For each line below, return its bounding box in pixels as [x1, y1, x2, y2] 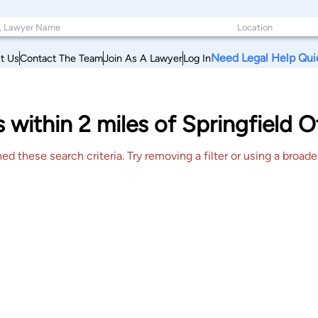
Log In [183, 51, 211, 65]
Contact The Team [20, 51, 103, 65]
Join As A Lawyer [104, 51, 182, 65]
